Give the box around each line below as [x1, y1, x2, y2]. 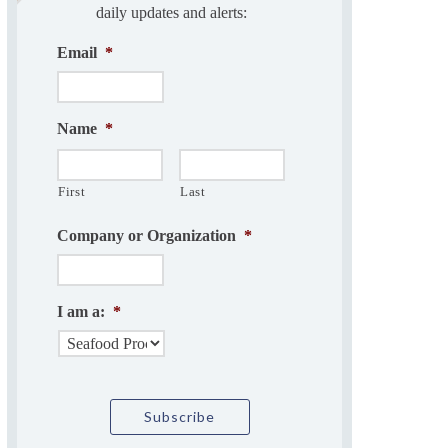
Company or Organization [57, 227, 236, 245]
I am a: [57, 303, 105, 321]
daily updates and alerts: [96, 4, 247, 22]
